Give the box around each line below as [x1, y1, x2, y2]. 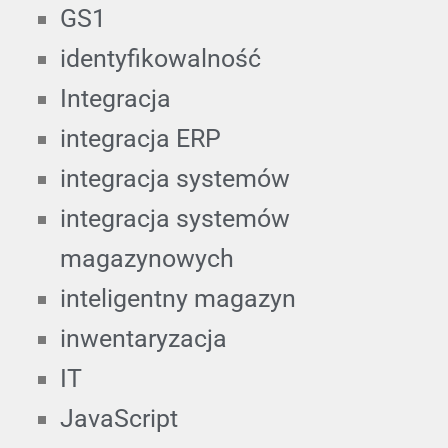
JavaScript [60, 403, 178, 433]
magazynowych [60, 243, 234, 273]
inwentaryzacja [60, 323, 227, 353]
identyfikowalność [60, 43, 261, 73]
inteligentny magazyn [60, 283, 296, 313]
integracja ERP [60, 123, 221, 153]
